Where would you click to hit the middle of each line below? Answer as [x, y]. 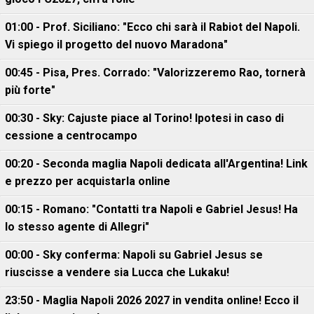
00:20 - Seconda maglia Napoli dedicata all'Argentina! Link [156, 163]
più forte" [30, 90]
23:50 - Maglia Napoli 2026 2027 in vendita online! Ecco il [152, 300]
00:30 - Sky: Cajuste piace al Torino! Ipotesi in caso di [144, 118]
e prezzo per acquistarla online [88, 181]
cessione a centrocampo [71, 135]
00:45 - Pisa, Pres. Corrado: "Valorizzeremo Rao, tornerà [155, 72]
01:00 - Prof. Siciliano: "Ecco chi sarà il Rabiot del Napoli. [152, 27]
